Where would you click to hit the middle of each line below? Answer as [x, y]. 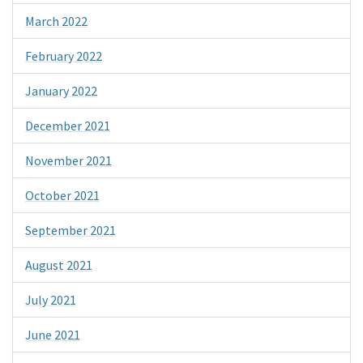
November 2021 [68, 160]
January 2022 [61, 90]
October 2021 [62, 195]
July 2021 [51, 299]
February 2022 [64, 56]
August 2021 [59, 265]
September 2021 [70, 230]
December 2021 [68, 125]
